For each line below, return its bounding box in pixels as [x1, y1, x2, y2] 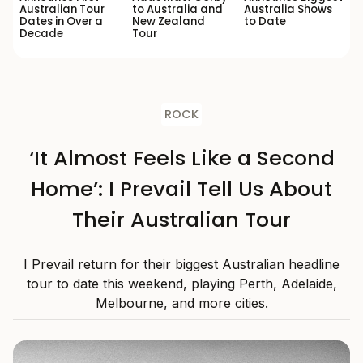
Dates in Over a [19, 14, 103, 30]
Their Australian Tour [72, 205, 291, 235]
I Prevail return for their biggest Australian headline [23, 256, 340, 273]
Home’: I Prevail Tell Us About [31, 174, 332, 204]
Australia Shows [244, 2, 333, 18]
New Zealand [131, 14, 205, 30]
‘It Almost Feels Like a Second [28, 143, 335, 173]
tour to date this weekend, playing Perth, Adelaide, [26, 275, 337, 293]
